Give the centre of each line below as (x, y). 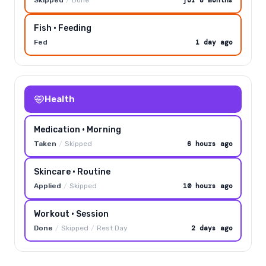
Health (60, 99)
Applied (47, 186)
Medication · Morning (77, 129)
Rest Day (112, 228)
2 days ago (212, 228)
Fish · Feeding (62, 28)
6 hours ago (210, 143)
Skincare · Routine (72, 172)
